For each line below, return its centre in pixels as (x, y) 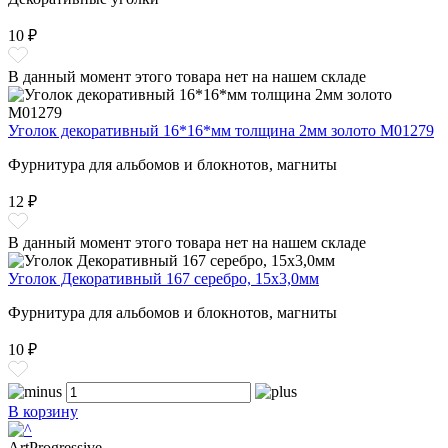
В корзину (43, 412)
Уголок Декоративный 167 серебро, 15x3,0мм (163, 279)
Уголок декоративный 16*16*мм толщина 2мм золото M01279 (221, 131)
